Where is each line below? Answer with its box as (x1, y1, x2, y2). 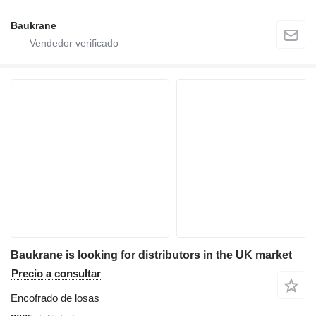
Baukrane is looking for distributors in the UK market (11, 248, 292, 261)
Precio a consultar (11, 267, 101, 279)
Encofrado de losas (11, 291, 99, 304)
